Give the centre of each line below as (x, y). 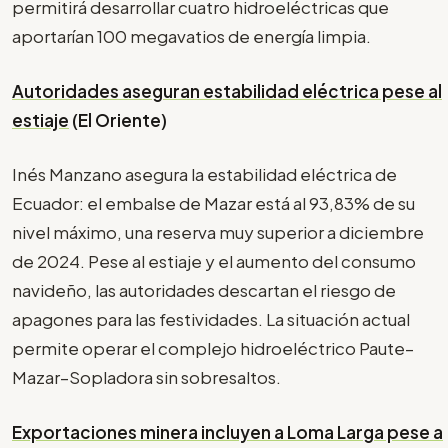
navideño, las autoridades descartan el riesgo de (204, 290)
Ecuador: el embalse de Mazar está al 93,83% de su (213, 203)
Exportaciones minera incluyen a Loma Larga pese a (227, 431)
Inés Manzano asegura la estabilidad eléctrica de (204, 174)
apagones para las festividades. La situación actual (211, 319)
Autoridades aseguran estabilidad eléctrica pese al (227, 90)
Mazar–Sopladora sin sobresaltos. (146, 377)
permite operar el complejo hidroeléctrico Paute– (213, 348)
